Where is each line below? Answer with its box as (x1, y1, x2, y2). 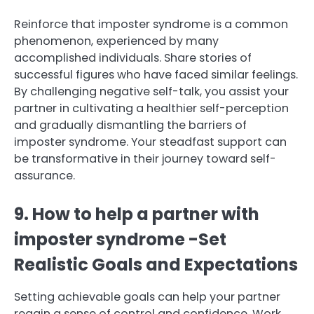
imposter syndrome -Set (14, 227, 226, 251)
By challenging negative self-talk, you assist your (14, 83, 289, 100)
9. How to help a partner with (14, 202, 259, 226)
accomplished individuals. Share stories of (14, 50, 252, 67)
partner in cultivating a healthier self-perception (14, 100, 289, 117)
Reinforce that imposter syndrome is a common (14, 16, 288, 33)
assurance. (14, 168, 75, 184)
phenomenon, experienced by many (14, 33, 219, 50)
